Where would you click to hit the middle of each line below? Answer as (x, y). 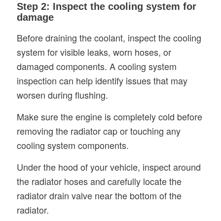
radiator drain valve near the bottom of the (99, 196)
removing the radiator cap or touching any (98, 130)
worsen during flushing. (62, 94)
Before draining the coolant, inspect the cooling (109, 37)
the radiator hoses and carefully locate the (99, 181)
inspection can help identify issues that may (102, 80)
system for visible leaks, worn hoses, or (94, 52)
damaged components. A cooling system (96, 66)
